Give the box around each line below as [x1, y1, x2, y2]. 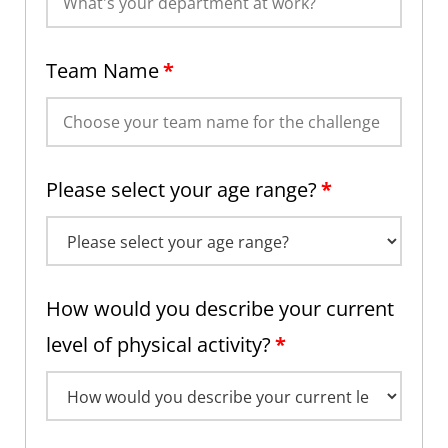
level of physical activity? [46, 331, 271, 359]
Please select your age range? [46, 176, 317, 204]
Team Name [46, 57, 159, 85]
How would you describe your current [46, 295, 394, 323]
